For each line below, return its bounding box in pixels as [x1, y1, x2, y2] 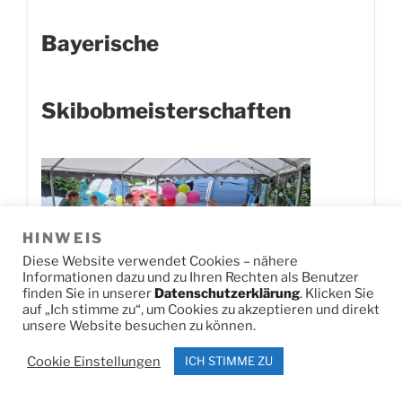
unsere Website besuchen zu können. [22, 318, 256, 334]
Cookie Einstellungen [27, 353, 161, 370]
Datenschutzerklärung [154, 285, 300, 301]
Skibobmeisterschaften [41, 98, 291, 125]
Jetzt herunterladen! [52, 338, 155, 355]
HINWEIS [22, 230, 104, 247]
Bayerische [41, 31, 159, 57]
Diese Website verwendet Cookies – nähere [22, 253, 298, 269]
